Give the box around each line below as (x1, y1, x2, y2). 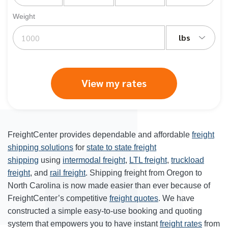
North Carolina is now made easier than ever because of (8, 181, 210, 190)
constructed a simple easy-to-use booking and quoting (8, 207, 202, 215)
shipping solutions (8, 143, 73, 152)
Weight (13, 12, 35, 20)
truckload (171, 156, 204, 164)
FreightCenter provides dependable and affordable (8, 130, 192, 139)
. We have (158, 194, 194, 203)
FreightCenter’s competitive (8, 194, 109, 203)
